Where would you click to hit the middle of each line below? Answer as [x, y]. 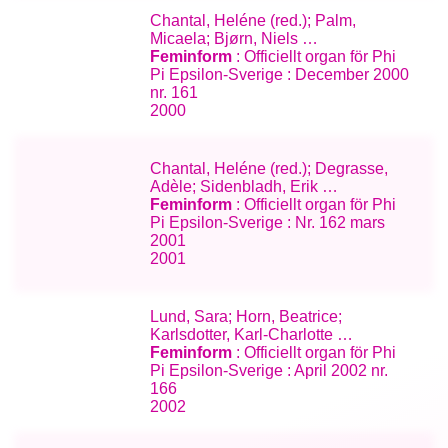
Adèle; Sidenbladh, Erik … [244, 186]
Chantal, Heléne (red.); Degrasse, [269, 168]
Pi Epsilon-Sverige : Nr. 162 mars [268, 222]
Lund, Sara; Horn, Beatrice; [246, 316]
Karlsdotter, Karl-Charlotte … [252, 334]
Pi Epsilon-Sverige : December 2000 [280, 74]
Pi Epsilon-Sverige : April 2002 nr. [269, 370]
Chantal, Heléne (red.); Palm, [253, 20]
